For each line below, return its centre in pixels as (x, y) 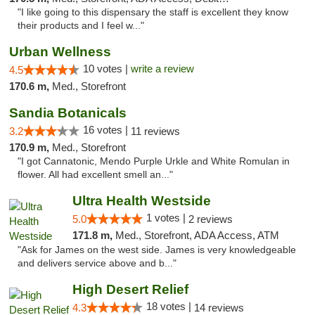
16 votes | (107, 130)
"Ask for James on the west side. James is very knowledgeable (157, 250)
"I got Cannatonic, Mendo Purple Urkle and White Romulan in (154, 161)
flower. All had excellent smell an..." (95, 175)
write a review (162, 69)
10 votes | (107, 69)
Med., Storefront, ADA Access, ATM (197, 235)
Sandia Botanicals (68, 113)
